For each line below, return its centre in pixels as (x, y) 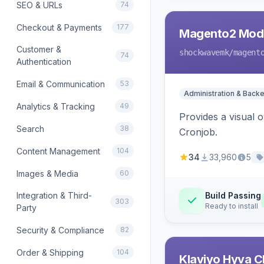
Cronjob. (198, 132)
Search (30, 128)
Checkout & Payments (59, 27)
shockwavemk (204, 52)
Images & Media (47, 173)
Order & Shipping (50, 252)
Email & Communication (61, 84)
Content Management (58, 151)
